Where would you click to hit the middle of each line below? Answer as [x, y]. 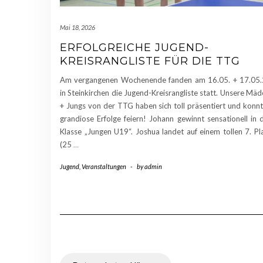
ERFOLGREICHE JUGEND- [134, 48]
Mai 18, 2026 [77, 28]
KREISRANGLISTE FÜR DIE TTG [150, 61]
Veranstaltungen [104, 167]
